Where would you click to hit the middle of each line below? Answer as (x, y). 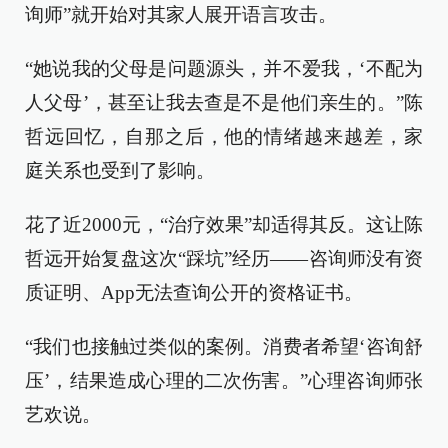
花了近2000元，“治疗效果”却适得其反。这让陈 (224, 224)
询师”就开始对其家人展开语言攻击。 (181, 14)
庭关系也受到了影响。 (120, 170)
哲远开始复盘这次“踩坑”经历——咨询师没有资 (224, 258)
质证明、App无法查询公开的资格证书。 (194, 292)
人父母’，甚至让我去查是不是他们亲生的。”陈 (224, 102)
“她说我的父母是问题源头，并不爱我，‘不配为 (224, 68)
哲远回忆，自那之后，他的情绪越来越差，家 (224, 136)
